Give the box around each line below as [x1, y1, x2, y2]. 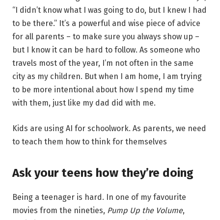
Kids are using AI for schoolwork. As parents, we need [12, 123, 206, 133]
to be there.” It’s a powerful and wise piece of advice [12, 18, 200, 28]
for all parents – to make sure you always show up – [12, 31, 199, 41]
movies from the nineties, [12, 205, 107, 215]
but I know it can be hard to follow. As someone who [12, 45, 200, 55]
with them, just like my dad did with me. [12, 98, 156, 108]
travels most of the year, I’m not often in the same [12, 58, 193, 68]
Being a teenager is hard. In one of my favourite [12, 192, 186, 202]
